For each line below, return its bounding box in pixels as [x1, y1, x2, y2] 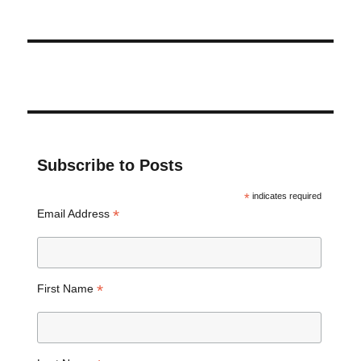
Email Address [36, 207, 113, 221]
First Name [36, 282, 97, 296]
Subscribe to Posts [36, 156, 183, 175]
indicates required [249, 191, 322, 201]
